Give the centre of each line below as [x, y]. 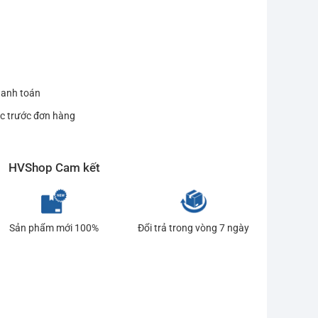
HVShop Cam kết [54, 168]
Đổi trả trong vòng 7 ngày [194, 228]
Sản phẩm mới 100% [54, 228]
